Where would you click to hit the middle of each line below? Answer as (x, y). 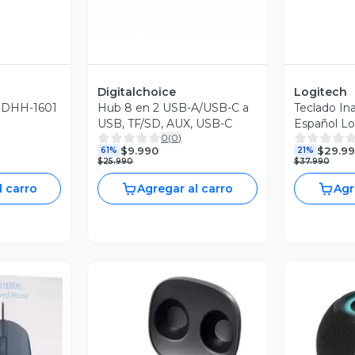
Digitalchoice (137, 92)
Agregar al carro (185, 189)
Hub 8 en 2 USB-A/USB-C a (174, 108)
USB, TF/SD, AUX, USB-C (165, 124)
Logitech (320, 92)
